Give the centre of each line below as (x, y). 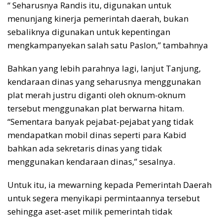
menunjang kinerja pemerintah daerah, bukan (98, 19)
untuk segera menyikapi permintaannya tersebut (104, 198)
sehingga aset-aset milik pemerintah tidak (90, 212)
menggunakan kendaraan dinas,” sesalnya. (91, 162)
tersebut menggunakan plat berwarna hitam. (96, 109)
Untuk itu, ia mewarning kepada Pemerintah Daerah (110, 185)
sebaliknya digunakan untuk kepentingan (89, 32)
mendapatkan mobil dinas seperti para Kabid (97, 135)
